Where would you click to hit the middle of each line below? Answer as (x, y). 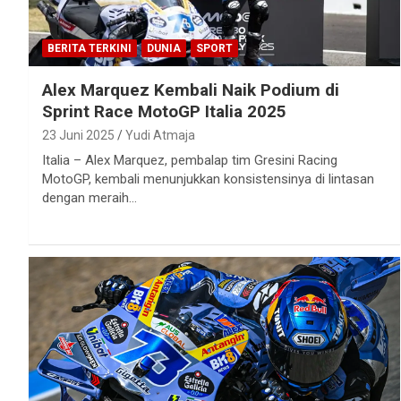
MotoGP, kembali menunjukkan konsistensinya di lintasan (208, 179)
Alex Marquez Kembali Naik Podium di (191, 90)
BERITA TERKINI (90, 48)
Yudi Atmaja (160, 135)
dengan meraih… (90, 197)
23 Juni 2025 (78, 135)
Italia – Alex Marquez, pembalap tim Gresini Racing (190, 160)
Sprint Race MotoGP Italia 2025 (164, 111)
